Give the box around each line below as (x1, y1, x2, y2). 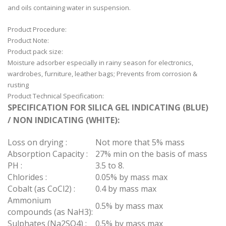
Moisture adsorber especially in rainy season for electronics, (8, 58, 193, 68)
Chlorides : (8, 172, 47, 183)
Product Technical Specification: (8, 91, 105, 101)
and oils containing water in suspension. (8, 3, 131, 13)
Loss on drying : (8, 137, 67, 148)
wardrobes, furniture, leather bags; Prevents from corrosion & (8, 69, 197, 79)
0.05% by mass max (95, 172, 167, 183)
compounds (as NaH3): (8, 206, 93, 218)
